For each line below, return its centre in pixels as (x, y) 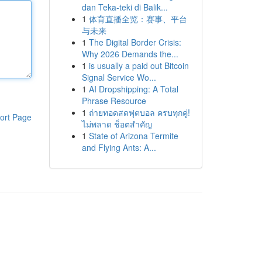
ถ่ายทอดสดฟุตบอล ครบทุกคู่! (139, 112)
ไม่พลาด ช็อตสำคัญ (117, 124)
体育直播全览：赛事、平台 (138, 19)
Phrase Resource (114, 101)
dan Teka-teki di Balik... (125, 7)
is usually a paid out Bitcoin (139, 65)
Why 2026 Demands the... (130, 54)
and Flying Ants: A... (119, 147)
